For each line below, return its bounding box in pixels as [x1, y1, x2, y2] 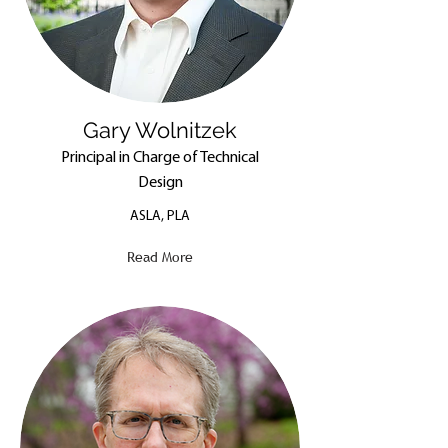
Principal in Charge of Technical [61, 150, 259, 166]
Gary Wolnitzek [83, 117, 237, 143]
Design [137, 175, 183, 191]
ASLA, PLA [130, 209, 190, 224]
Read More [127, 248, 193, 266]
